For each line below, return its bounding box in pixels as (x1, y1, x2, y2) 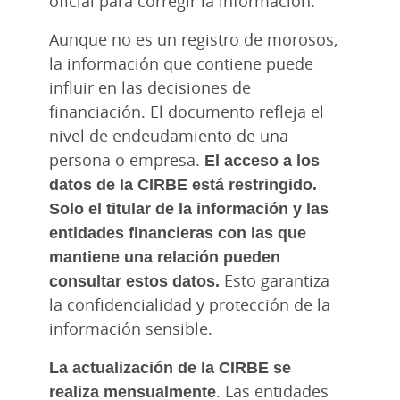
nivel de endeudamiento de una (49, 124, 288, 146)
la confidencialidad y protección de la (49, 293, 330, 315)
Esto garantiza (220, 269, 329, 291)
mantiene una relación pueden (49, 245, 280, 267)
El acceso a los (204, 148, 320, 171)
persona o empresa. (49, 148, 204, 171)
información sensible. (49, 317, 217, 339)
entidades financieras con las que (49, 221, 306, 243)
